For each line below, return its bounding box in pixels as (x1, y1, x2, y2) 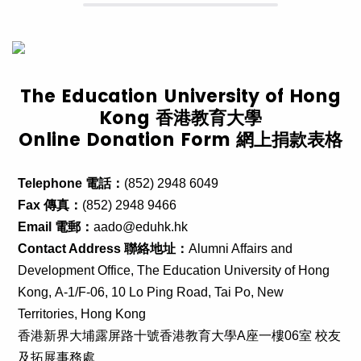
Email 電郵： (18, 220, 93, 234)
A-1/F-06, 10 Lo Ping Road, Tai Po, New (55, 285, 284, 299)
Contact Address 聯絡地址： (18, 242, 189, 255)
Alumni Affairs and (189, 242, 293, 255)
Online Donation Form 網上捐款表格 (19, 127, 342, 152)
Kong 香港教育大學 (99, 106, 262, 131)
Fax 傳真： (18, 198, 82, 212)
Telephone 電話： (18, 176, 124, 190)
